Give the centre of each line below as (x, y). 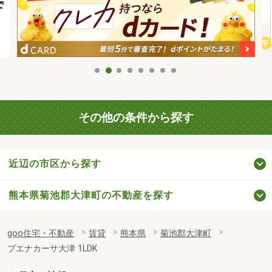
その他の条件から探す (136, 118)
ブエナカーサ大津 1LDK (53, 248)
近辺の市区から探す (55, 163)
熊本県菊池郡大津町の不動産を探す (91, 195)
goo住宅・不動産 (41, 233)
